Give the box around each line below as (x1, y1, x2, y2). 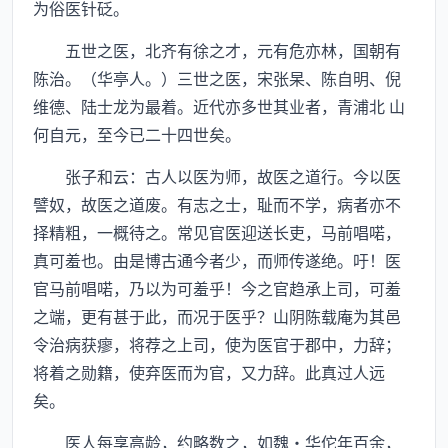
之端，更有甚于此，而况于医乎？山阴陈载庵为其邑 (33, 304, 401, 328)
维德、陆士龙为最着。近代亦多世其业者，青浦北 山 (33, 94, 405, 118)
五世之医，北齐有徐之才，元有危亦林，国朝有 (33, 38, 401, 62)
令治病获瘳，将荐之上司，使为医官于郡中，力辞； (33, 332, 401, 356)
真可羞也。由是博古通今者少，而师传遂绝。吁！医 (33, 248, 401, 272)
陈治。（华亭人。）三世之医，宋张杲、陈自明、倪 (33, 66, 401, 90)
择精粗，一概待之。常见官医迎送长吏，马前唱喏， (33, 220, 401, 244)
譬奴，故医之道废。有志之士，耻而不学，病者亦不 (33, 192, 401, 216)
